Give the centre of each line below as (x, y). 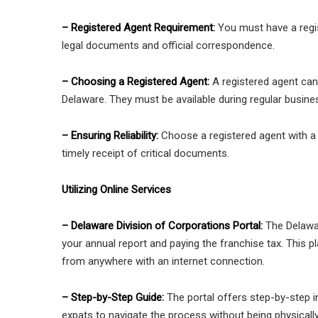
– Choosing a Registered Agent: (137, 82)
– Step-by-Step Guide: (113, 298)
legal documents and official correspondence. (168, 46)
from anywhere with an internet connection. (163, 262)
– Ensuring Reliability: (111, 136)
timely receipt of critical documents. (146, 154)
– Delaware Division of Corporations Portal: (164, 226)
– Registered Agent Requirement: (138, 28)
